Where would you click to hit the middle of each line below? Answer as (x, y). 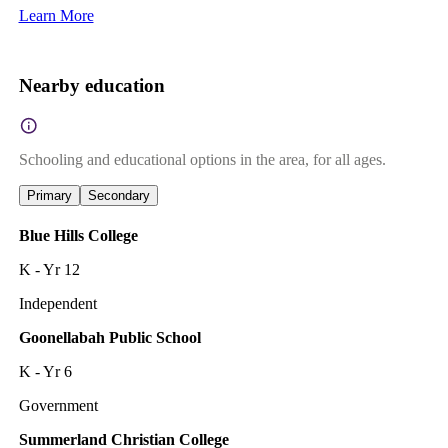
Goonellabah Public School (109, 337)
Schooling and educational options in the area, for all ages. (202, 159)
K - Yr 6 (45, 371)
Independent (57, 303)
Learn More (56, 15)
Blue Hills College (78, 235)
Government (58, 405)
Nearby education (91, 85)
